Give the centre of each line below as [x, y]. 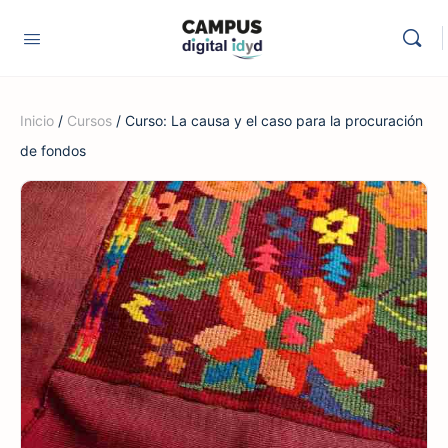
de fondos [53, 150]
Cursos [89, 120]
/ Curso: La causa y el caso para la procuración [267, 120]
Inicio [37, 120]
